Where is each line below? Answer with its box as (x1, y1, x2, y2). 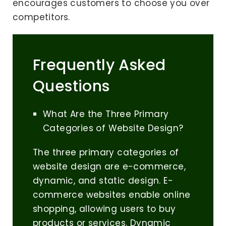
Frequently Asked (33, 54, 166, 76)
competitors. (13, 11, 70, 24)
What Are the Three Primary (43, 108, 169, 121)
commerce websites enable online (33, 189, 191, 201)
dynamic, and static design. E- (33, 175, 173, 187)
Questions (33, 76, 110, 97)
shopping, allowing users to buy (33, 203, 176, 215)
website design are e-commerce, (33, 160, 186, 173)
